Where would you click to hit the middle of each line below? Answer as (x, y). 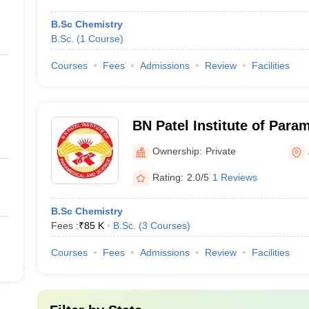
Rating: (168, 177)
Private (220, 151)
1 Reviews (235, 177)
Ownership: (177, 151)
